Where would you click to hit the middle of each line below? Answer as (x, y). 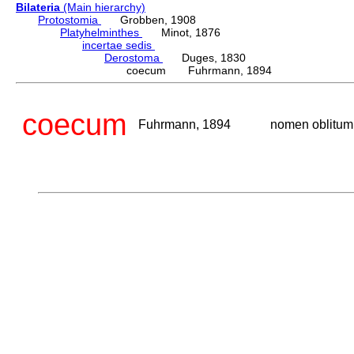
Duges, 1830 (204, 58)
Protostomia (70, 20)
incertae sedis (119, 45)
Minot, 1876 (181, 33)
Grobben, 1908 (149, 20)
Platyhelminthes (101, 33)
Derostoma (134, 58)
